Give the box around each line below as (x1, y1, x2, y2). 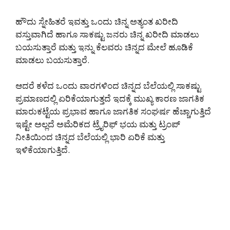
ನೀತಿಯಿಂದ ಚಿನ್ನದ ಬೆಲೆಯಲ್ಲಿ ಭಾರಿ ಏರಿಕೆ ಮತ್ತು (15, 131, 165, 143)
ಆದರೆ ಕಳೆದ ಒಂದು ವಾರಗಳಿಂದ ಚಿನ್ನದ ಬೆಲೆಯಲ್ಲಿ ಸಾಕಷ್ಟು (15, 80, 201, 92)
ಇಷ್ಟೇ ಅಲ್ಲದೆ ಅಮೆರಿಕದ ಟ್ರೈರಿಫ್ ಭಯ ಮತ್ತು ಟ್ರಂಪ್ (15, 118, 180, 130)
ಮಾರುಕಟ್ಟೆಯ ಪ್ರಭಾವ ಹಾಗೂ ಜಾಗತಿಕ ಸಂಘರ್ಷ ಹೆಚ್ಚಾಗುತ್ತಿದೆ (15, 105, 211, 118)
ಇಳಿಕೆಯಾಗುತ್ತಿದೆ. (15, 144, 70, 156)
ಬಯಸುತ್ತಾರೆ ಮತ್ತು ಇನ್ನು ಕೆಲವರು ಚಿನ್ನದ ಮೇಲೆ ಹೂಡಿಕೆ (15, 41, 193, 53)
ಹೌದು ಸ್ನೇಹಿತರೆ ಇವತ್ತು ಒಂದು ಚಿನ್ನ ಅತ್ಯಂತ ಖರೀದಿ (15, 15, 178, 27)
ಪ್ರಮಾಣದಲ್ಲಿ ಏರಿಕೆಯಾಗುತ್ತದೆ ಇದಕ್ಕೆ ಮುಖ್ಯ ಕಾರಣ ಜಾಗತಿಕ (15, 92, 204, 105)
